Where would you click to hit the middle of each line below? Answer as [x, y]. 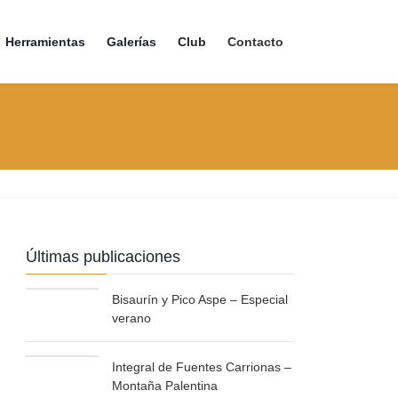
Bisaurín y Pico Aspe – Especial [200, 300]
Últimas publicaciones [103, 257]
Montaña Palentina [165, 386]
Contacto [255, 42]
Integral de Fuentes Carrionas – [202, 367]
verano [132, 318]
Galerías [131, 42]
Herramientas [45, 42]
